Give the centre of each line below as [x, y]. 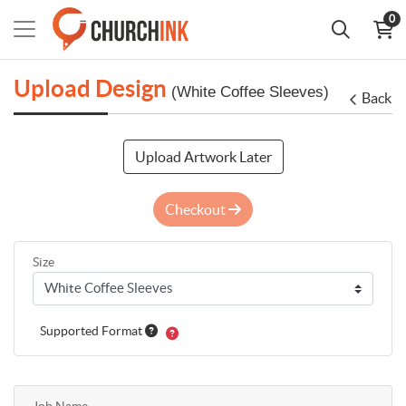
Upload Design [92, 88]
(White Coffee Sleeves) [250, 92]
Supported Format [92, 330]
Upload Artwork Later [203, 157]
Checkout [197, 210]
